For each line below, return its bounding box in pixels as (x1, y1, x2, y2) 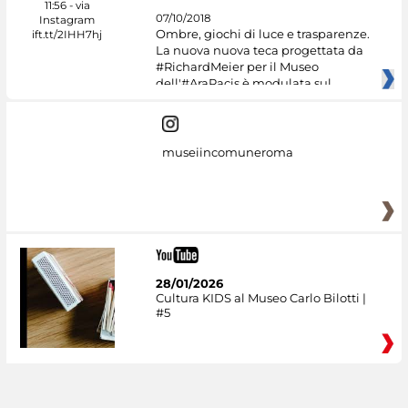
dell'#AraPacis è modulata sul (155, 76, 331, 91)
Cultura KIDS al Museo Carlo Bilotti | (155, 290, 366, 305)
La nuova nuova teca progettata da (155, 43, 363, 58)
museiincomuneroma (161, 145, 293, 160)
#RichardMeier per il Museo (155, 59, 319, 75)
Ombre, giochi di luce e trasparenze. (155, 26, 370, 42)
